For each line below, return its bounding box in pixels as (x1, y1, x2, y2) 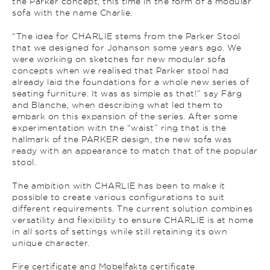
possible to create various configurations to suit (12, 192, 225, 202)
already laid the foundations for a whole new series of (12, 77, 249, 87)
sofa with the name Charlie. (12, 7, 133, 18)
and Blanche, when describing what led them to (12, 99, 223, 110)
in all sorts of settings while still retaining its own (12, 226, 227, 237)
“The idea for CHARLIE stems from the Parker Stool (12, 31, 240, 42)
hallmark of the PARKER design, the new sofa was (12, 134, 232, 145)
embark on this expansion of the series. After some (12, 111, 237, 122)
